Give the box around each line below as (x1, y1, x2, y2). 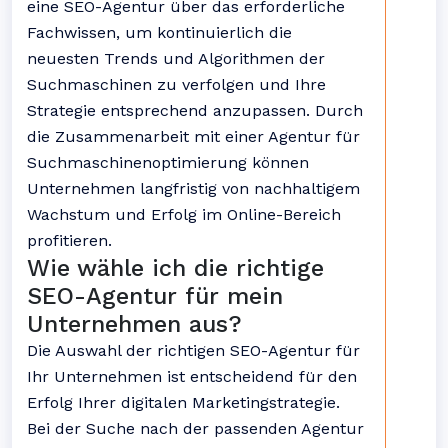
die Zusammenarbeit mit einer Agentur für (27, 127, 360, 146)
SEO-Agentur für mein (27, 282, 283, 310)
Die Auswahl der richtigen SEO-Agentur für (27, 341, 360, 360)
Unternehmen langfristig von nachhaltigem (27, 179, 360, 198)
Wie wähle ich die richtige (27, 254, 324, 282)
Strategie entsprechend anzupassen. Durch (27, 101, 363, 120)
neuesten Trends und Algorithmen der (27, 49, 325, 68)
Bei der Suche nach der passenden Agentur (27, 419, 364, 438)
